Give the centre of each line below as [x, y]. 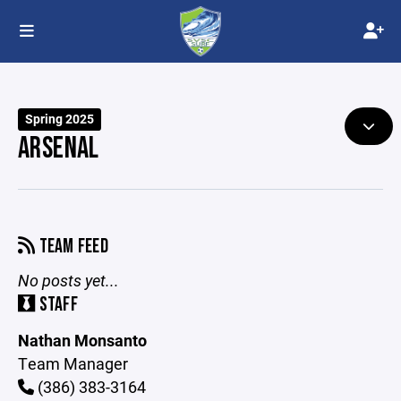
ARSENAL [59, 149]
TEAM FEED [72, 247]
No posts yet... [68, 280]
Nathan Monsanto [82, 340]
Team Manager [73, 363]
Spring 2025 [60, 119]
